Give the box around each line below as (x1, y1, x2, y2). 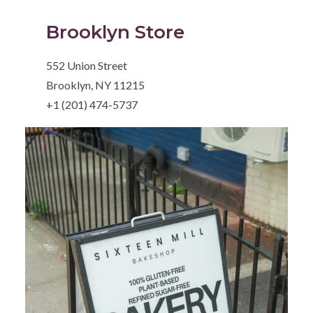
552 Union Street (46, 59, 128, 73)
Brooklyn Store (46, 21, 185, 44)
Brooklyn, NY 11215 (46, 78, 145, 92)
